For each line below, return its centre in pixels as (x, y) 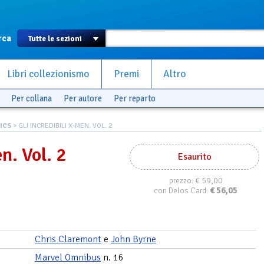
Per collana (32, 98)
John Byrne (133, 239)
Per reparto (135, 98)
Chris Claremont (68, 239)
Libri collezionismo (48, 74)
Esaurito (194, 157)
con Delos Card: (182, 191)
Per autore (83, 98)
